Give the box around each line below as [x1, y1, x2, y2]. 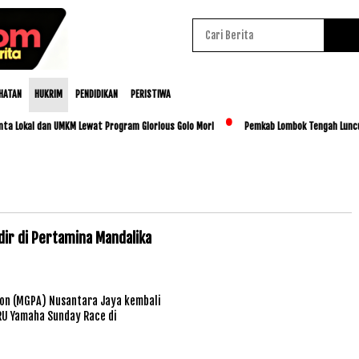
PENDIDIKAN [75, 88, 118, 100]
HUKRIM [34, 88, 63, 100]
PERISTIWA [131, 88, 171, 100]
